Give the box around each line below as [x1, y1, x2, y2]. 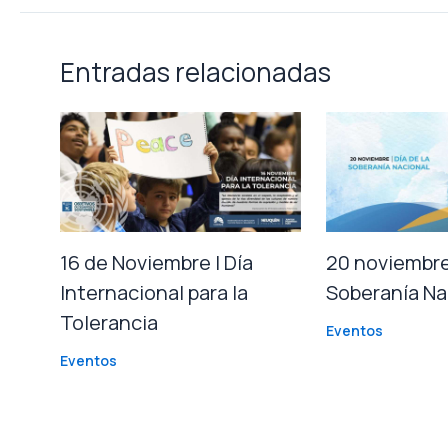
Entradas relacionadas [60, 54, 331, 91]
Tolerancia [60, 309, 158, 337]
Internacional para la [60, 279, 248, 307]
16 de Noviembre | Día [60, 249, 253, 277]
